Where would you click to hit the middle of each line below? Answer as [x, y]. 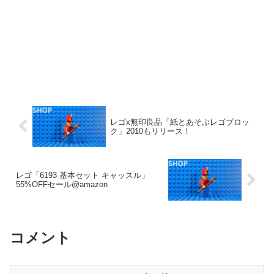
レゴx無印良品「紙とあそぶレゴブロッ [180, 122]
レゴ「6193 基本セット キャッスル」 [83, 176]
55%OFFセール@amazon [62, 185]
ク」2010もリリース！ [150, 131]
